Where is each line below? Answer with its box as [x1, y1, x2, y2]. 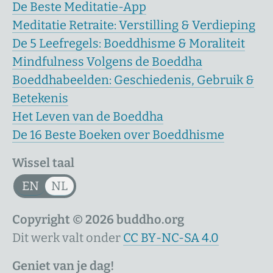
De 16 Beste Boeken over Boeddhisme [12, 127, 224, 142]
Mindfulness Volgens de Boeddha [12, 54, 202, 69]
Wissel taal [12, 155, 74, 170]
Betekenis [12, 91, 68, 105]
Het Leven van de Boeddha [12, 109, 163, 124]
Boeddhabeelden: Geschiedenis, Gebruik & [12, 73, 254, 87]
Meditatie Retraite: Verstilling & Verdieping [12, 18, 255, 32]
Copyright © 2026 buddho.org [12, 212, 184, 227]
